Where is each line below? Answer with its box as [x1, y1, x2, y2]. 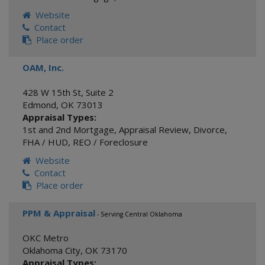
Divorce [193, 124, 225, 135]
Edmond [22, 99, 56, 111]
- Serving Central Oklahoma [95, 210, 182, 218]
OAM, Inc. [22, 62, 64, 73]
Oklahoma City [22, 244, 80, 256]
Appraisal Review [119, 124, 189, 135]
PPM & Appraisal [22, 207, 95, 219]
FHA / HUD [22, 136, 68, 148]
